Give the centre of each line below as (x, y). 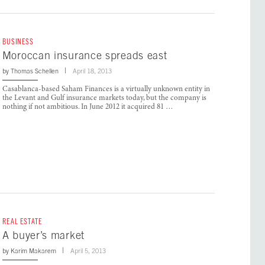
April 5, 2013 (88, 251)
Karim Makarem (33, 251)
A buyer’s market (43, 235)
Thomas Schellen (34, 71)
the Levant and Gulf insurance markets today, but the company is (104, 98)
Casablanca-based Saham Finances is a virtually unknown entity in (106, 89)
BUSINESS (18, 41)
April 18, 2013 (92, 71)
